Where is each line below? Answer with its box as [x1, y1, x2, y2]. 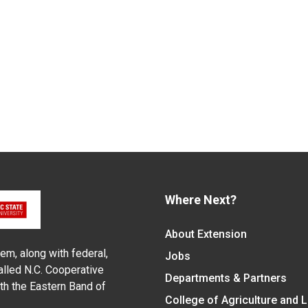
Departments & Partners [164, 272, 287, 285]
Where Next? [164, 192, 236, 207]
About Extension [164, 228, 247, 241]
